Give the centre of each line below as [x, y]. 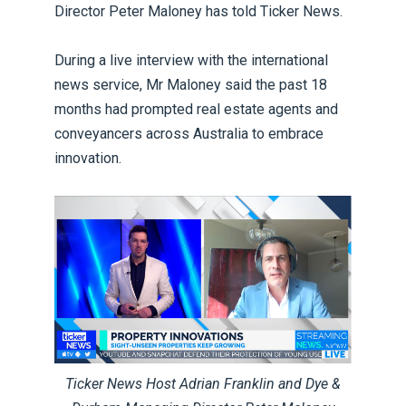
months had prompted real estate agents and [196, 109]
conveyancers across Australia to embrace [189, 133]
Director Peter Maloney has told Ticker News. [198, 11]
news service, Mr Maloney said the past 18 [191, 84]
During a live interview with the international [191, 60]
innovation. [88, 158]
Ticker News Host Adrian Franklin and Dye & [203, 383]
